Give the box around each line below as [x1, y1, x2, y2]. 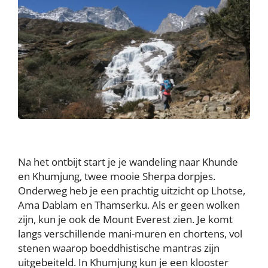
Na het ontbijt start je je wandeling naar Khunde [18, 155, 238, 169]
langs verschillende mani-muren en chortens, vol [18, 227, 242, 241]
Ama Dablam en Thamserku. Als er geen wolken [18, 198, 240, 212]
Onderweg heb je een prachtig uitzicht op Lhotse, [18, 184, 245, 198]
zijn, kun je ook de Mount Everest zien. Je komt [18, 212, 233, 227]
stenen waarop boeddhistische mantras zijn [18, 241, 220, 255]
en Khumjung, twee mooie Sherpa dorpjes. [18, 169, 215, 184]
